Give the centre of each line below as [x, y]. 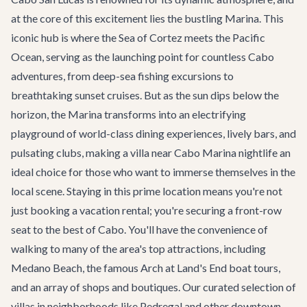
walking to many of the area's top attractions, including [138, 248]
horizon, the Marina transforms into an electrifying [128, 114]
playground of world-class [73, 133]
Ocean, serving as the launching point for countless [130, 57]
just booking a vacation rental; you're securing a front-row [146, 210]
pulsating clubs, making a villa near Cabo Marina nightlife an [151, 152]
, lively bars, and [259, 133]
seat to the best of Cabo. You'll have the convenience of [139, 229]
